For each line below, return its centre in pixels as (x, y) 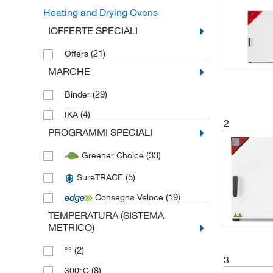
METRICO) (71, 228)
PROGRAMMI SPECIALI (100, 132)
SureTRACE (100, 178)
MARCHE (69, 71)
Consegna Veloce (129, 198)
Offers (77, 54)
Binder (78, 94)
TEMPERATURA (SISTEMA (106, 215)
